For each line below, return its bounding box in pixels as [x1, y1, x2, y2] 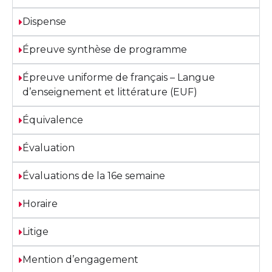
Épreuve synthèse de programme [22, 44, 187, 56]
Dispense [22, 16, 66, 28]
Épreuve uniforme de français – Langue [22, 72, 215, 84]
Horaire [22, 198, 58, 210]
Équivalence [22, 114, 83, 126]
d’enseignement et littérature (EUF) [22, 86, 197, 98]
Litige [22, 226, 49, 238]
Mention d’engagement [22, 254, 138, 266]
